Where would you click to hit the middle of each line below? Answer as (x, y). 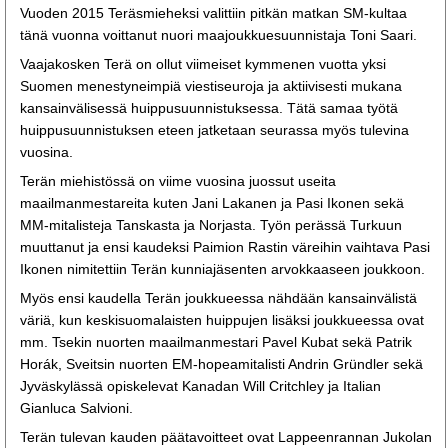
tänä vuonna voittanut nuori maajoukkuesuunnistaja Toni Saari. (218, 34)
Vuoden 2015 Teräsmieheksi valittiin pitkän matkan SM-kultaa (213, 12)
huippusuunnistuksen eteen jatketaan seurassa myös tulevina (214, 129)
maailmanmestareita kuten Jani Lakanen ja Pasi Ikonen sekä (212, 202)
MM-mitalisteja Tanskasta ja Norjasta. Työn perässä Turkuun (211, 224)
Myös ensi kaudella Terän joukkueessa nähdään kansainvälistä (218, 297)
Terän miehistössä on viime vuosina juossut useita (178, 180)
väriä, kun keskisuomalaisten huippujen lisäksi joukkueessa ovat (222, 319)
